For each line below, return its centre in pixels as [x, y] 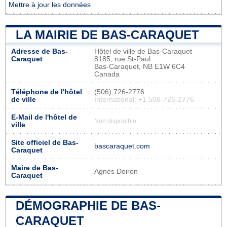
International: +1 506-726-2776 [144, 99]
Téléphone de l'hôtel [47, 92]
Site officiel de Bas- [45, 142]
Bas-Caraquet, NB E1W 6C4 [140, 66]
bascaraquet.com [122, 146]
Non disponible [115, 121]
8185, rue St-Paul [122, 59]
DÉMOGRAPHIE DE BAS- [88, 205]
